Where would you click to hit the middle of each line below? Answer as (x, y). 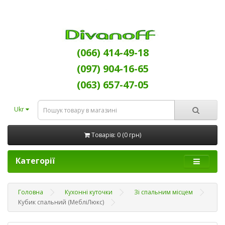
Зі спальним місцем (163, 192)
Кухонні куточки (89, 192)
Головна (31, 192)
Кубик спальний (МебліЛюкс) (61, 202)
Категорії (35, 161)
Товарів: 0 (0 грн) (116, 135)
